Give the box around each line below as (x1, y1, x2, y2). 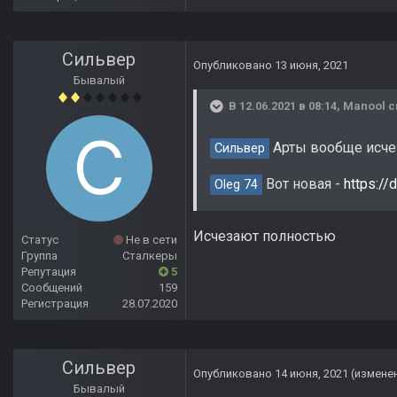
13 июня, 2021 (275, 58, 348, 73)
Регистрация (21, 297, 89, 311)
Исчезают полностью (193, 228, 336, 245)
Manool (343, 99, 385, 113)
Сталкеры (122, 249, 177, 263)
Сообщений (21, 281, 82, 295)
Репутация (21, 265, 76, 279)
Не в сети (123, 233, 177, 247)
